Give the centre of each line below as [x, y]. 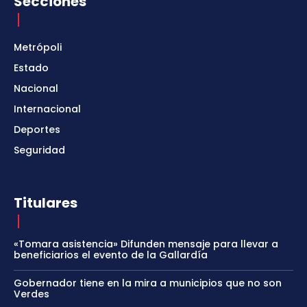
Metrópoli [38, 47]
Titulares [46, 202]
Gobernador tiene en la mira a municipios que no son [148, 283]
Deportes [37, 129]
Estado [31, 67]
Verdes [32, 294]
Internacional [47, 109]
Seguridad [39, 150]
